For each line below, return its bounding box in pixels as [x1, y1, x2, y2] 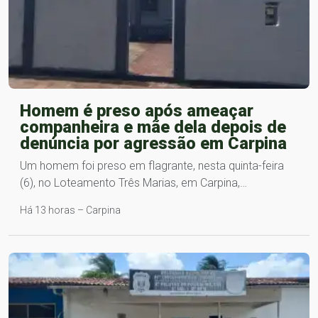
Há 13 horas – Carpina [20, 204, 121, 216]
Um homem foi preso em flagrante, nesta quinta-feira [20, 158, 284, 172]
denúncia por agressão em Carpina [20, 133, 287, 153]
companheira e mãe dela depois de [20, 116, 286, 137]
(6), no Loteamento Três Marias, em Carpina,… [20, 175, 247, 190]
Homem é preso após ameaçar [20, 100, 253, 121]
